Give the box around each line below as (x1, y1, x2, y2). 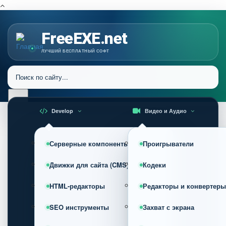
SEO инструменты (49, 202, 109, 212)
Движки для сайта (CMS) (49, 160, 129, 169)
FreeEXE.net (41, 29, 128, 48)
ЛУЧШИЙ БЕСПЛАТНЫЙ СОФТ (41, 48, 109, 53)
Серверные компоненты (49, 139, 129, 148)
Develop (51, 107, 73, 115)
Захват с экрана (142, 202, 194, 212)
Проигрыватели (142, 139, 194, 148)
